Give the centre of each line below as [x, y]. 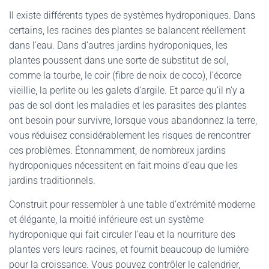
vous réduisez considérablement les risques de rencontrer [130, 135]
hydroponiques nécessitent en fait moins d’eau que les [123, 165]
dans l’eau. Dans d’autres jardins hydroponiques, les [118, 45]
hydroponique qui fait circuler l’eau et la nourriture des [122, 234]
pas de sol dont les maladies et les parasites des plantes [128, 105]
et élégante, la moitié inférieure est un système [106, 219]
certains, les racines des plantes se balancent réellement [127, 30]
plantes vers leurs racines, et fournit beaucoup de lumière [129, 249]
